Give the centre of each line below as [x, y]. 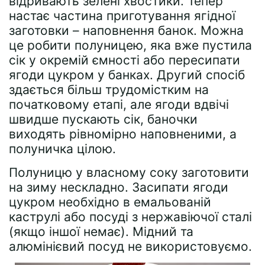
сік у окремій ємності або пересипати [125, 60]
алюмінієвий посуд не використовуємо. [130, 246]
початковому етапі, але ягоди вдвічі [119, 104]
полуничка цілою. [62, 149]
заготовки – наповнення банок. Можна [126, 30]
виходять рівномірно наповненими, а [123, 134]
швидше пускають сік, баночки [103, 119]
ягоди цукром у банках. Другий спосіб [127, 75]
